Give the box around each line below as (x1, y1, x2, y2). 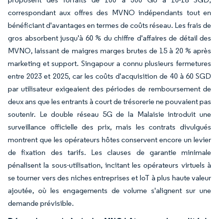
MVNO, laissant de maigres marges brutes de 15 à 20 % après (8, 46, 211, 55)
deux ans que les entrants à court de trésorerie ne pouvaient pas (8, 97, 211, 106)
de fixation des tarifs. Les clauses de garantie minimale (8, 148, 211, 157)
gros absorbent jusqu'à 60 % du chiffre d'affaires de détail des (8, 33, 211, 43)
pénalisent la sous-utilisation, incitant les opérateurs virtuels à (8, 160, 211, 170)
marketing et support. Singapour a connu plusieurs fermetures (8, 59, 211, 68)
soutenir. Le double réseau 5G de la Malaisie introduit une (8, 109, 211, 119)
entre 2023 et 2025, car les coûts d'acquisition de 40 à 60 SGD (8, 71, 211, 81)
